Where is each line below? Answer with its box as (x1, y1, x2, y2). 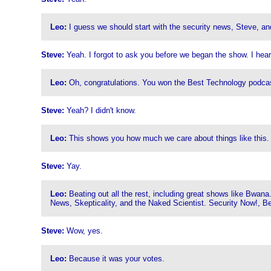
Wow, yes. (64, 226, 103, 235)
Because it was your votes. (66, 254, 165, 263)
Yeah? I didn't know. (64, 106, 136, 115)
